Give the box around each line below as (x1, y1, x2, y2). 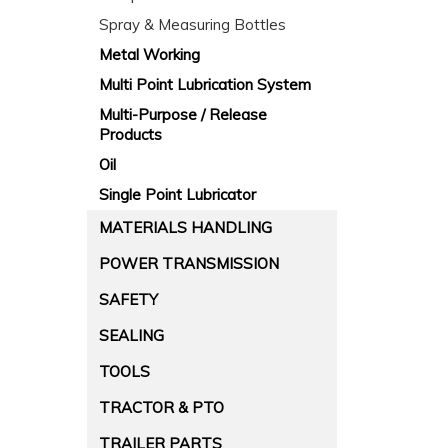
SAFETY (99, 290, 158, 309)
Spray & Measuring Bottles (99, 15, 286, 34)
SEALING (99, 326, 164, 345)
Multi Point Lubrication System (99, 75, 311, 94)
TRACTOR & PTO (99, 398, 224, 417)
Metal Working (99, 45, 200, 64)
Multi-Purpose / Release (99, 105, 267, 124)
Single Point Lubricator (99, 185, 256, 204)
